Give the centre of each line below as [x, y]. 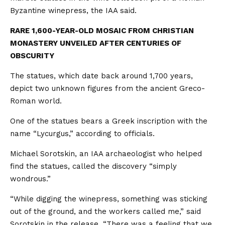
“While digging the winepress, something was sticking [109, 199]
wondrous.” [30, 179]
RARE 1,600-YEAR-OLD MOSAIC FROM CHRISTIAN [102, 31]
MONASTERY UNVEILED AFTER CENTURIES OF [96, 43]
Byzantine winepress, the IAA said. [73, 11]
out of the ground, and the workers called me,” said [105, 211]
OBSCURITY [32, 56]
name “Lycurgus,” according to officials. [82, 134]
